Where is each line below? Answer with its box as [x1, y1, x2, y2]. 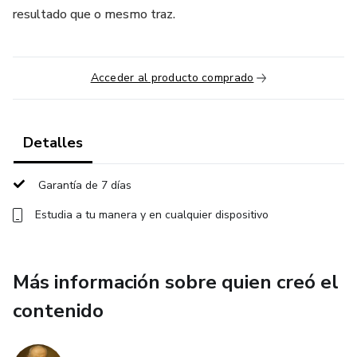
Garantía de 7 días [38, 178, 131, 193]
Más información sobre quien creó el [13, 269, 339, 295]
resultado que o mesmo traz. [13, 6, 175, 23]
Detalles [23, 133, 83, 152]
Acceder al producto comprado [90, 70, 254, 85]
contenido [13, 298, 104, 324]
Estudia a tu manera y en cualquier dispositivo [35, 207, 269, 222]
